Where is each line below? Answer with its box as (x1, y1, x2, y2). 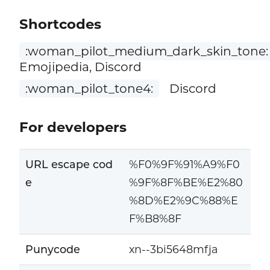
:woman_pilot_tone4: (25, 80, 153, 96)
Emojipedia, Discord (19, 58, 142, 74)
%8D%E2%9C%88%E (128, 194, 238, 207)
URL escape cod (25, 158, 113, 171)
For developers (19, 118, 127, 136)
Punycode (25, 243, 80, 256)
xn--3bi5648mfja (128, 243, 218, 256)
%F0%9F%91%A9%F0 (128, 158, 240, 171)
